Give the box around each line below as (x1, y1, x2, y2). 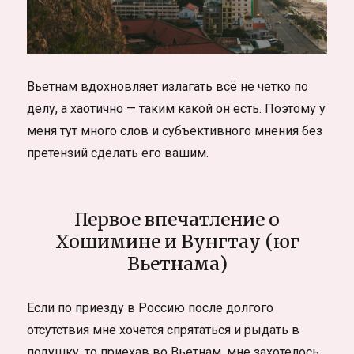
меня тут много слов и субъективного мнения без (27, 122, 323, 138)
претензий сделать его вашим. (27, 145, 209, 160)
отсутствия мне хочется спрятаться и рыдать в (27, 322, 300, 337)
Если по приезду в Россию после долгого (27, 299, 274, 315)
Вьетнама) (126, 251, 228, 275)
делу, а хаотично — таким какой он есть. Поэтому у (27, 100, 326, 116)
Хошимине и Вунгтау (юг (55, 229, 299, 253)
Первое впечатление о (74, 207, 280, 231)
